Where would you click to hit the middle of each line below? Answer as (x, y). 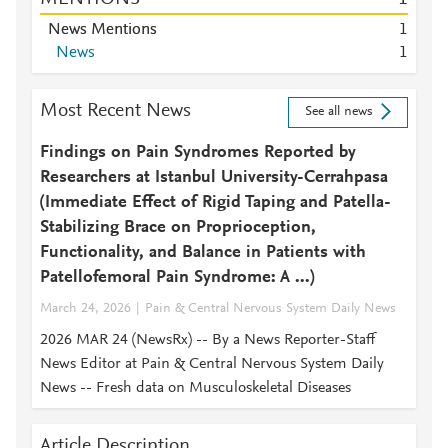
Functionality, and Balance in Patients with (203, 253)
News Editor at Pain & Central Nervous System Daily (212, 364)
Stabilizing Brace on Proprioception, (178, 228)
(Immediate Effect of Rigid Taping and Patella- (215, 203)
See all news (338, 112)
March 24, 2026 (85, 309)
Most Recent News (115, 111)
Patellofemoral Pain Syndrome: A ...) (177, 278)
